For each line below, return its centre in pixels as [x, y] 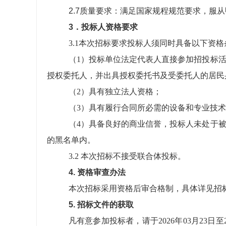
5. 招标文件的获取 [101, 205]
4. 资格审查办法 [97, 172]
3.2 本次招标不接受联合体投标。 [127, 156]
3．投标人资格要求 [103, 27]
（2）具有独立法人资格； [115, 92]
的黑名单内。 [71, 140]
